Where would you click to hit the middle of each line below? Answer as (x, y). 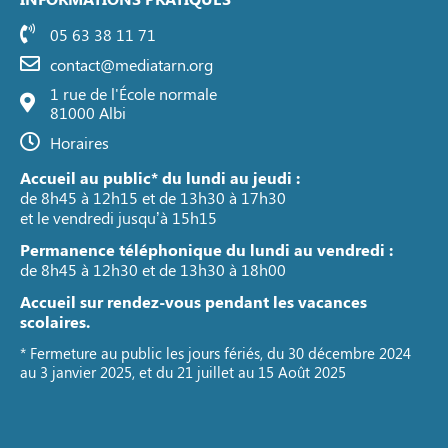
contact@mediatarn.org (131, 64)
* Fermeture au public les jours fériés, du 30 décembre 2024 (215, 353)
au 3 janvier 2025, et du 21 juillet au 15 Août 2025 (183, 372)
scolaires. (55, 322)
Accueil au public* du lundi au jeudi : (160, 178)
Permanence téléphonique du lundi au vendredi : (206, 250)
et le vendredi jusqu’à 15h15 (118, 218)
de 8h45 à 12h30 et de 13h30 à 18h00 (153, 270)
